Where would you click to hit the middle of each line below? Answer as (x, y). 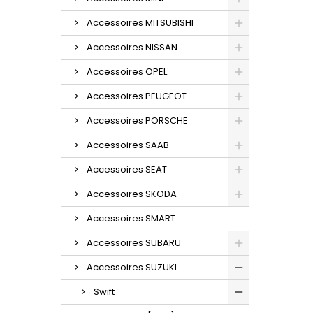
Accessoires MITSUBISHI (140, 22)
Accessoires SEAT (127, 169)
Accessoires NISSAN (132, 47)
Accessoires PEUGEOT (137, 96)
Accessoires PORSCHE (137, 120)
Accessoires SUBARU (134, 242)
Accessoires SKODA (132, 194)
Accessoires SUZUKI (132, 267)
